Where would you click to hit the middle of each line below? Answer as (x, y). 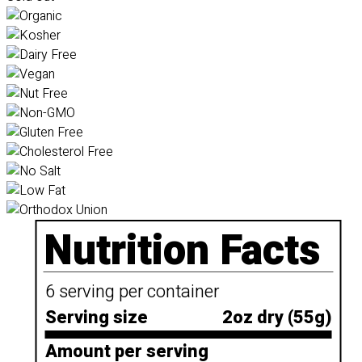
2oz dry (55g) (277, 318)
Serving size (96, 318)
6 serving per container (132, 292)
